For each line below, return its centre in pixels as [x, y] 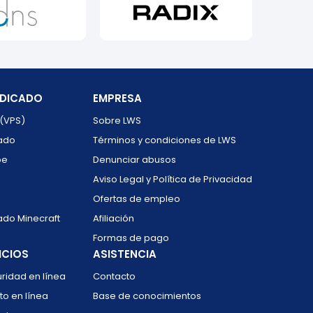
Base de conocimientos [147, 296]
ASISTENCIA [124, 254]
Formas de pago [131, 238]
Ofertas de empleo [136, 199]
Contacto [114, 276]
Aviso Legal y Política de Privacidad [172, 179]
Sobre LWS [117, 121]
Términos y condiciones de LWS [164, 140]
